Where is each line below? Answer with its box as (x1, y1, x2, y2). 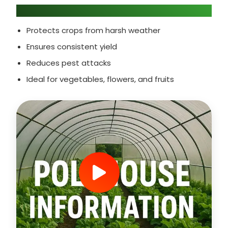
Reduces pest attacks (26, 57, 111, 68)
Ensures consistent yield (26, 41, 117, 52)
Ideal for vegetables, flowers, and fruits (26, 73, 174, 84)
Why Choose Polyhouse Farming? (16, 3, 188, 18)
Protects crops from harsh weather (26, 24, 160, 36)
